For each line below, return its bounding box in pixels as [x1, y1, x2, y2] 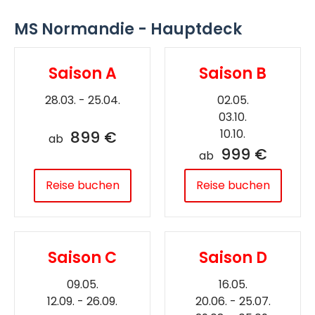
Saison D [198, 246, 267, 269]
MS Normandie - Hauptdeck [14, 18, 242, 40]
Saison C [48, 246, 117, 269]
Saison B [199, 62, 266, 84]
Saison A [48, 62, 117, 84]
